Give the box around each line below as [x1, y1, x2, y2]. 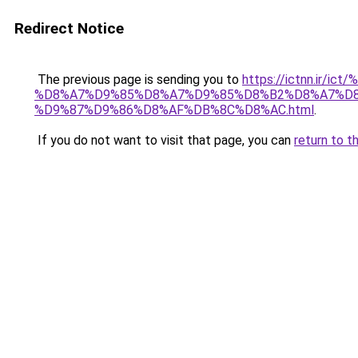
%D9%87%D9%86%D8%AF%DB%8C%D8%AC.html [34, 102, 314, 117]
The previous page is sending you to [34, 72, 242, 87]
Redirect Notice [14, 19, 124, 38]
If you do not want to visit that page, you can [34, 133, 294, 148]
